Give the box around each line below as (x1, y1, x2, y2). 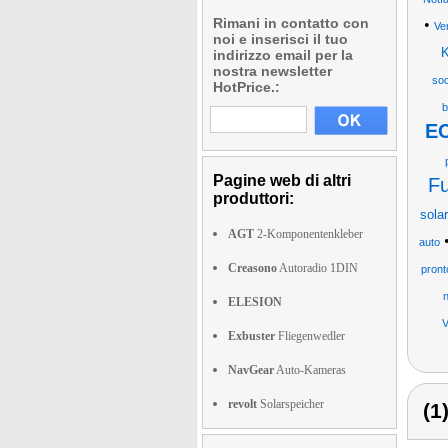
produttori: (213, 190, 294, 207)
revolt (228, 397, 257, 411)
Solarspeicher (257, 397, 324, 411)
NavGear (228, 363, 274, 377)
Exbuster (228, 329, 275, 343)
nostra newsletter (213, 63, 332, 79)
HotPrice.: (213, 79, 280, 95)
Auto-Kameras (274, 363, 346, 377)
